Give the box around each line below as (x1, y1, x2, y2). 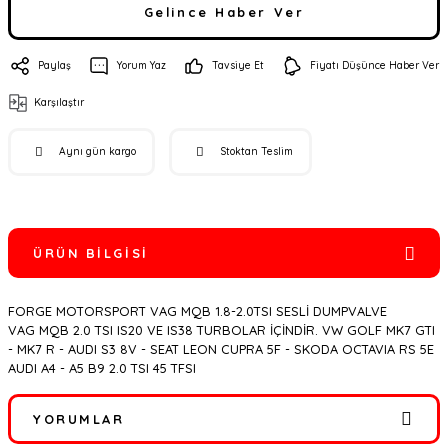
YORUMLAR (33, 411, 125, 427)
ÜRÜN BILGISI (33, 245, 149, 261)
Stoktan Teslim (220, 145, 293, 158)
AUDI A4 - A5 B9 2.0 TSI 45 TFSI (8, 360, 196, 376)
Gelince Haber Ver (143, 4, 305, 20)
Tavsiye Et (212, 59, 264, 72)
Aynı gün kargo (59, 145, 136, 158)
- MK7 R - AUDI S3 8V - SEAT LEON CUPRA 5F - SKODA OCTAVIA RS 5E (8, 341, 434, 357)
